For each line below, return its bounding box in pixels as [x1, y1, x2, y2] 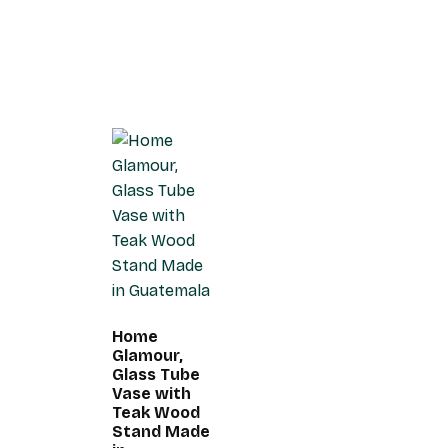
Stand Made [112, 422, 210, 442]
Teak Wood [112, 403, 200, 423]
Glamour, [112, 346, 183, 366]
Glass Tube [112, 365, 200, 385]
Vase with [112, 384, 191, 404]
